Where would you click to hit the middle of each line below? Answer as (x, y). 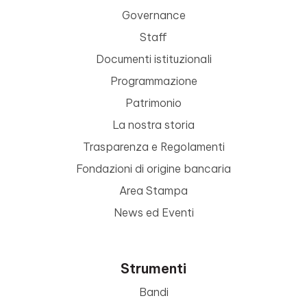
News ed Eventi (153, 212)
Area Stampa (153, 191)
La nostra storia (153, 125)
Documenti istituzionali (153, 59)
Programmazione (153, 81)
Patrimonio (153, 103)
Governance (153, 15)
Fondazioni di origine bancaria (153, 169)
